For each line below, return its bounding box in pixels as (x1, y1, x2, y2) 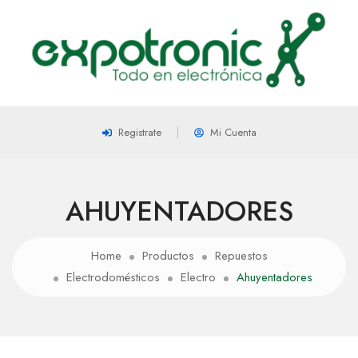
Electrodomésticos (66, 268, 160, 287)
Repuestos (214, 247, 268, 265)
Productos (141, 247, 194, 265)
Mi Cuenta (209, 125, 257, 141)
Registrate (117, 125, 161, 141)
